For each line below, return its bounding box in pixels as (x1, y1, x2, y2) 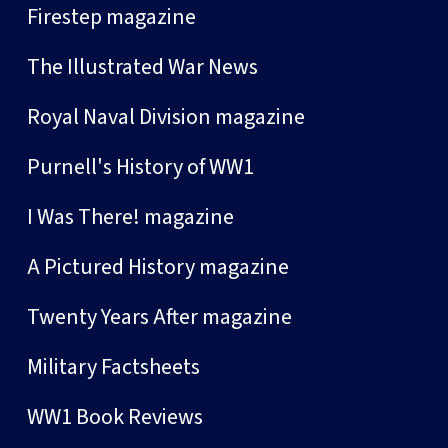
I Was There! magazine (27, 200, 234, 233)
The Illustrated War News (27, 50, 258, 83)
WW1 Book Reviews (27, 400, 203, 433)
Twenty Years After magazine (27, 300, 292, 333)
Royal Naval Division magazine (27, 100, 305, 133)
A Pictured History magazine (27, 250, 289, 283)
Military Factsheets (27, 350, 200, 383)
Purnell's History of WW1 (27, 150, 254, 183)
